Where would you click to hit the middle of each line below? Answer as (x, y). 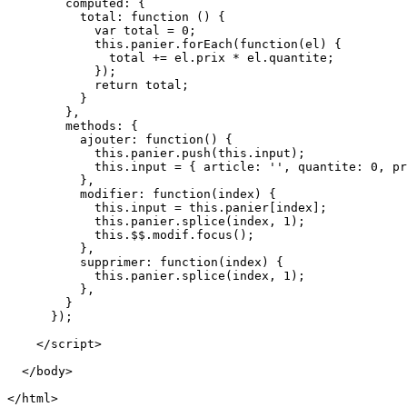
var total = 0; (102, 30)
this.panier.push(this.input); (156, 153)
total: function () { (116, 16)
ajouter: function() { (120, 139)
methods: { (73, 125)
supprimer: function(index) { (145, 262)
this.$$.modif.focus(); (131, 234)
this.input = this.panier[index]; (167, 207)
